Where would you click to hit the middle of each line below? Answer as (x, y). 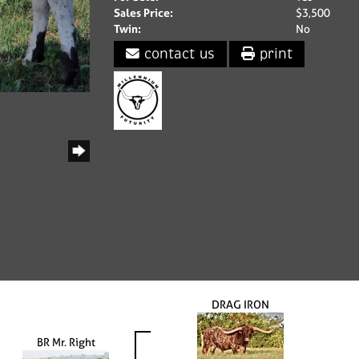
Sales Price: (143, 12)
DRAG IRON (240, 304)
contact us (177, 54)
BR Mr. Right (66, 341)
